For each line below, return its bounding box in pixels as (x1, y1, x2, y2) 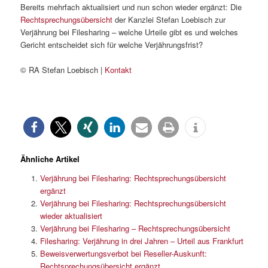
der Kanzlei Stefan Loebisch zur (112, 14, 226, 26)
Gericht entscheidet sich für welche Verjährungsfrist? (20, 39, 203, 51)
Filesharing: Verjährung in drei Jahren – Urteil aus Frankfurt (39, 235, 243, 247)
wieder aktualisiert (39, 210, 102, 222)
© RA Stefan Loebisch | (20, 64, 105, 76)
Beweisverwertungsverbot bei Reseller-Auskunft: (39, 248, 207, 260)
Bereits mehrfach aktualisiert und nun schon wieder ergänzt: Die (20, 1, 242, 13)
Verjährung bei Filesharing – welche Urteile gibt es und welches (20, 26, 239, 38)
